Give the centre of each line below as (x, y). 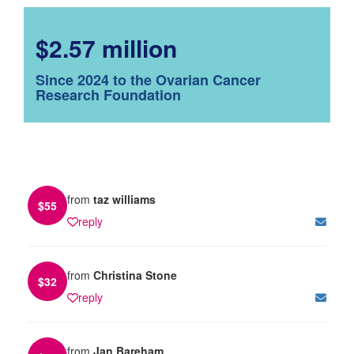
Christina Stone (135, 275)
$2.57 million (106, 47)
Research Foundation (108, 94)
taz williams (124, 199)
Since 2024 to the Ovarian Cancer (148, 79)
